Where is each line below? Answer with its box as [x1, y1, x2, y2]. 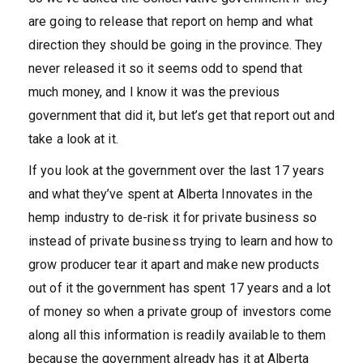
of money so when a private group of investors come [28, 304, 332, 319]
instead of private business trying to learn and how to [28, 233, 334, 249]
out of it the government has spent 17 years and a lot [28, 280, 331, 296]
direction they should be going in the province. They [28, 37, 323, 53]
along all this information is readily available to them [28, 327, 327, 343]
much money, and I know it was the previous [28, 84, 280, 100]
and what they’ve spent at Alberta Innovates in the [28, 186, 314, 202]
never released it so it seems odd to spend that [28, 61, 302, 76]
